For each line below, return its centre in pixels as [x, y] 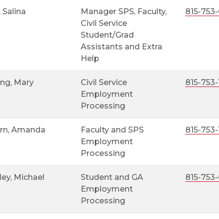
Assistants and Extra [121, 47]
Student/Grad [107, 35]
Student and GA [112, 177]
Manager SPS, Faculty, [123, 11]
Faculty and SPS [112, 130]
